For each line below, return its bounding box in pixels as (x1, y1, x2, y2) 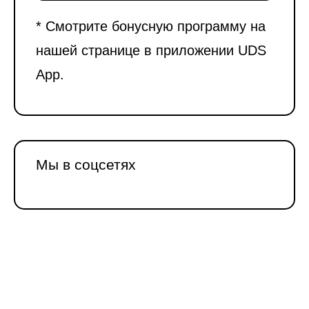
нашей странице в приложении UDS (36, 42, 266, 58)
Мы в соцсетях (36, 156, 136, 172)
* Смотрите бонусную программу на (36, 18, 266, 34)
